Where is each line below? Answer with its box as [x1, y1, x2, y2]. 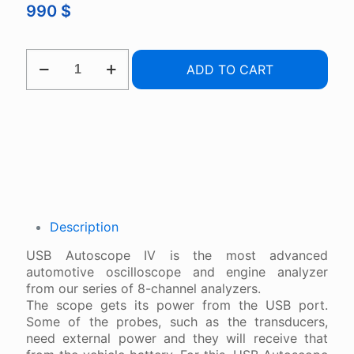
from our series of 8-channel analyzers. [26, 281, 261, 297]
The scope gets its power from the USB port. [26, 297, 328, 314]
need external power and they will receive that [26, 330, 328, 347]
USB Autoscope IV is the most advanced [26, 247, 328, 264]
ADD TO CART [186, 62, 273, 78]
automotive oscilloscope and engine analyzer [26, 264, 328, 281]
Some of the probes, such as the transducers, [26, 314, 328, 330]
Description [50, 219, 119, 235]
